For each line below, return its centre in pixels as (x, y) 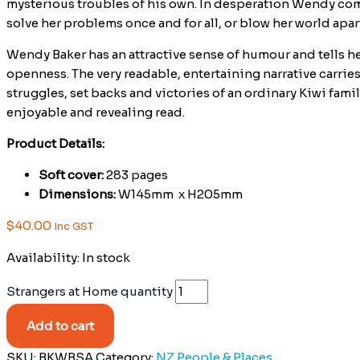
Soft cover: (71, 174)
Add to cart (60, 325)
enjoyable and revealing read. (96, 112)
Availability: (43, 257)
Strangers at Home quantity (90, 291)
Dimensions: (78, 194)
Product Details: (55, 143)
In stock (106, 257)
